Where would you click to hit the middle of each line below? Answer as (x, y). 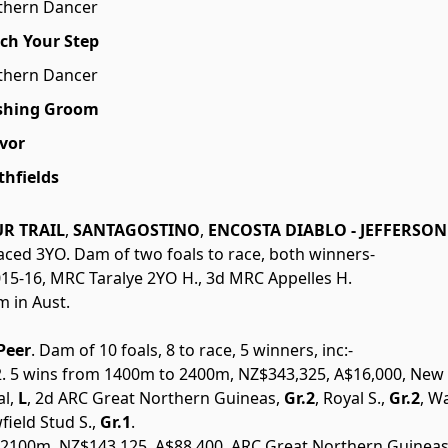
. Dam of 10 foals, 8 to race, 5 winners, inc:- (192, 350)
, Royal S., (350, 398)
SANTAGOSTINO (134, 230)
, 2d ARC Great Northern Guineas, (153, 398)
